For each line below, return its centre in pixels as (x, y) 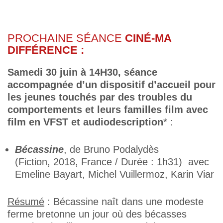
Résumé (26, 202)
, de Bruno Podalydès (111, 149)
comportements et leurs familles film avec (108, 110)
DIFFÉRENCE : (46, 50)
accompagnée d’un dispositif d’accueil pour (111, 85)
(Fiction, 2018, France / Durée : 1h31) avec (112, 162)
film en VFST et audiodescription (85, 122)
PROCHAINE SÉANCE (66, 38)
